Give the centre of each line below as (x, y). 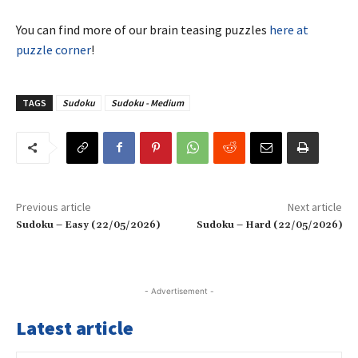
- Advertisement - (179, 290)
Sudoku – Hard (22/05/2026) (269, 225)
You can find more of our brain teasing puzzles (143, 29)
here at (289, 29)
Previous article (54, 207)
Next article (314, 207)
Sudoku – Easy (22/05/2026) (88, 225)
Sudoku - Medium (147, 102)
